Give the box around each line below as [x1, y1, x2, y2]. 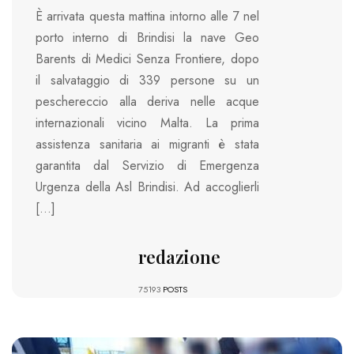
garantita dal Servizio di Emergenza [36, 156, 259, 175]
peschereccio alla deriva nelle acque [36, 92, 259, 111]
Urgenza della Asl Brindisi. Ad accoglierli [36, 178, 259, 197]
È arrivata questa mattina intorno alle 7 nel [36, 7, 259, 26]
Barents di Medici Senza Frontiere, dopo [36, 50, 259, 69]
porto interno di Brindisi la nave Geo [36, 28, 259, 47]
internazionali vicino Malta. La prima [36, 114, 259, 133]
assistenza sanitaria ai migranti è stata [36, 135, 259, 154]
